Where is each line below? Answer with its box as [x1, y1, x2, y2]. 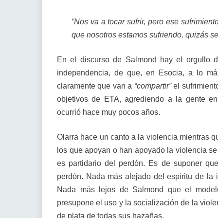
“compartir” [134, 82, 171, 90]
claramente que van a [57, 82, 134, 90]
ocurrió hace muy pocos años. [57, 108, 160, 116]
